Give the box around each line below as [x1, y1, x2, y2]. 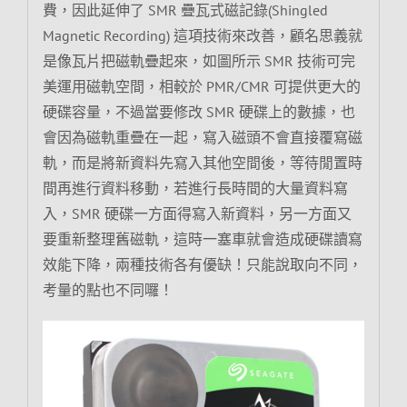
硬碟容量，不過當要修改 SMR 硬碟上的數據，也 [42, 103, 355, 122]
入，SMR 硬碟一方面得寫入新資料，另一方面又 [42, 204, 352, 223]
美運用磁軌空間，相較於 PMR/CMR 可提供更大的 [42, 77, 361, 96]
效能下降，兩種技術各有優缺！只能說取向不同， [42, 255, 362, 274]
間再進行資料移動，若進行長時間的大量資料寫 [42, 179, 348, 198]
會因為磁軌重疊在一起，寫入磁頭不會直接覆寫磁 [42, 128, 362, 147]
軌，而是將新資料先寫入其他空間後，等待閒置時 [42, 154, 362, 173]
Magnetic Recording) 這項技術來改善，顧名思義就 [42, 26, 362, 45]
